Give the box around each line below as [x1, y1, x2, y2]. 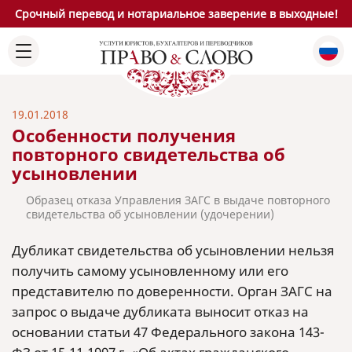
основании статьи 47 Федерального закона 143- [12, 323, 324, 341]
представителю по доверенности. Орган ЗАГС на [12, 282, 332, 300]
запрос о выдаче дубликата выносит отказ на [12, 302, 309, 321]
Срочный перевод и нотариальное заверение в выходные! [14, 6, 338, 21]
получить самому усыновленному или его [12, 262, 288, 280]
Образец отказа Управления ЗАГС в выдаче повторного [26, 192, 330, 207]
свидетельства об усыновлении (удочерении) [26, 207, 274, 222]
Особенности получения [12, 123, 236, 147]
